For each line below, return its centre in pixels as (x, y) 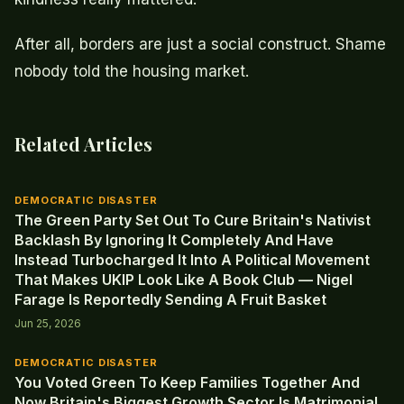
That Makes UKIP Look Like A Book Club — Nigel (184, 280)
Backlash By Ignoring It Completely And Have (174, 240)
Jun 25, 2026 (48, 324)
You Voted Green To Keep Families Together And (187, 383)
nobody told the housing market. (132, 72)
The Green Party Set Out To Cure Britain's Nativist (193, 220)
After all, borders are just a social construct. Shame (200, 45)
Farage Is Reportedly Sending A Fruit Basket (170, 300)
